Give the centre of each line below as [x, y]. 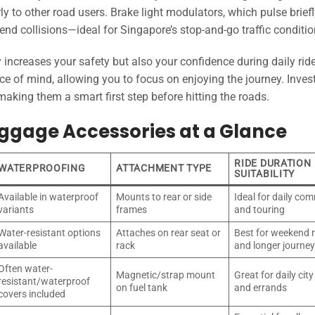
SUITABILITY [265, 174]
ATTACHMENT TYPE [164, 168]
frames [132, 210]
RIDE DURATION [273, 163]
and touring [260, 210]
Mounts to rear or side [164, 197]
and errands [261, 288]
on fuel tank [142, 288]
